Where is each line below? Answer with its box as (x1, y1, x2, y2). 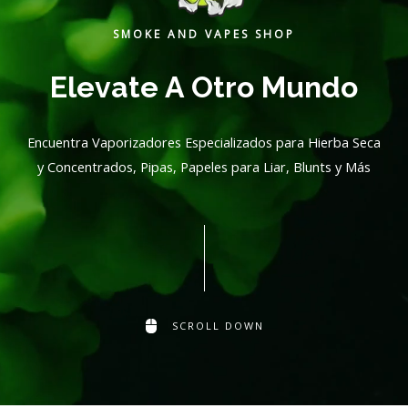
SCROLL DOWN (172, 319, 264, 333)
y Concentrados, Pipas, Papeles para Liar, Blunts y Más (37, 158, 371, 177)
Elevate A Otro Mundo (50, 70, 358, 105)
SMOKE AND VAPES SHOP (113, 26, 295, 43)
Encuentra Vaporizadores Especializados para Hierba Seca (27, 133, 381, 152)
